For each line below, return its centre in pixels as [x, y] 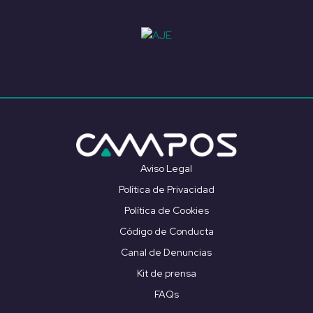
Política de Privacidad [166, 190]
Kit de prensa [166, 274]
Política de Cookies [166, 211]
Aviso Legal [166, 169]
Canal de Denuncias [166, 253]
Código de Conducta [166, 232]
